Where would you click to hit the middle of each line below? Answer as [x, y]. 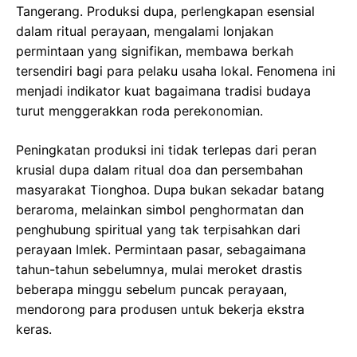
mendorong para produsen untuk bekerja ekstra [160, 309]
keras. [34, 329]
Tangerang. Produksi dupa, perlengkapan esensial [165, 11]
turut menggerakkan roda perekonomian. [139, 111]
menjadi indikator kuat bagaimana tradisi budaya [163, 91]
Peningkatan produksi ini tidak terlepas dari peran [166, 150]
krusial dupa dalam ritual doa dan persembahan [159, 170]
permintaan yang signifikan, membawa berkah [155, 51]
